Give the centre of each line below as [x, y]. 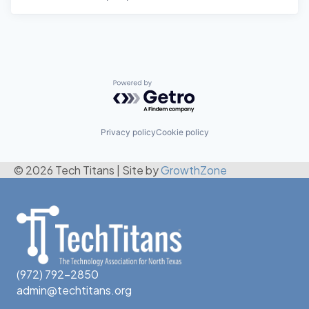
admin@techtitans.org [74, 290]
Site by [141, 170]
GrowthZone [194, 170]
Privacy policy [128, 132]
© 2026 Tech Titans [64, 170]
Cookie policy [182, 132]
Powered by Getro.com [173, 86]
